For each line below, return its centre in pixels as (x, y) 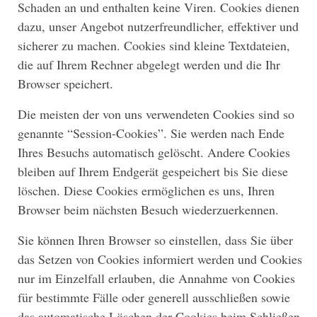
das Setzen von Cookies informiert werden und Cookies (160, 259)
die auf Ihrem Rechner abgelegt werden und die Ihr (149, 64)
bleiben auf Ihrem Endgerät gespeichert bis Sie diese (153, 171)
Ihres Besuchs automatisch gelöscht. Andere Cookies (154, 152)
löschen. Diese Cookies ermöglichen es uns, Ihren (146, 190)
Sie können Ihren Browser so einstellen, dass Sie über (155, 240)
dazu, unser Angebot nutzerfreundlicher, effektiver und (158, 26)
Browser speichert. (65, 83)
